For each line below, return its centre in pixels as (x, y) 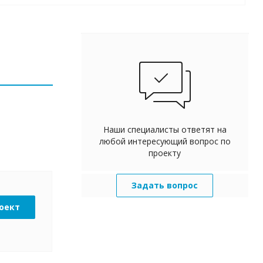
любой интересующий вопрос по (165, 141)
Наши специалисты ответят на (165, 129)
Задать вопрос (165, 185)
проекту (165, 153)
